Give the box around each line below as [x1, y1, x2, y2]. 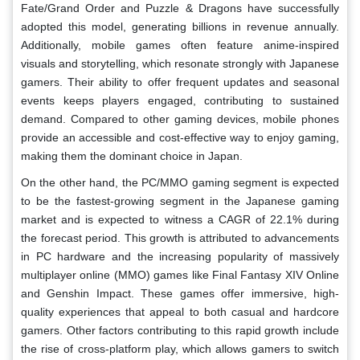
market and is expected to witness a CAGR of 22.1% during [21, 212, 339, 226]
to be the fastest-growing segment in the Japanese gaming [21, 194, 339, 207]
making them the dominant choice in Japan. [21, 149, 243, 162]
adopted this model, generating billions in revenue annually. [21, 19, 339, 33]
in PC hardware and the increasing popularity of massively [21, 249, 339, 263]
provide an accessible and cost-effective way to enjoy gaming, [21, 130, 339, 144]
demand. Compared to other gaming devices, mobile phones [21, 112, 339, 125]
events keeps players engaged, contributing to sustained [21, 93, 339, 107]
